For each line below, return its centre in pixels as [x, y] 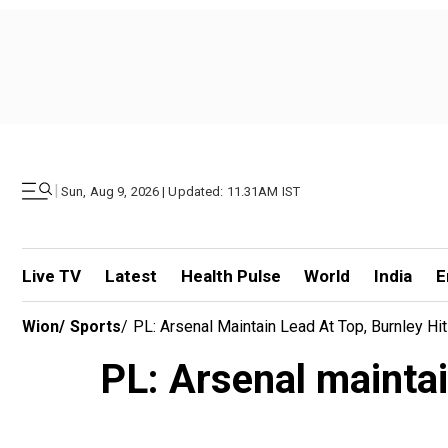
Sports [95, 326]
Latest [130, 276]
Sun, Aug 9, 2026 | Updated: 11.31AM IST [181, 191]
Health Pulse [230, 276]
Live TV [51, 276]
